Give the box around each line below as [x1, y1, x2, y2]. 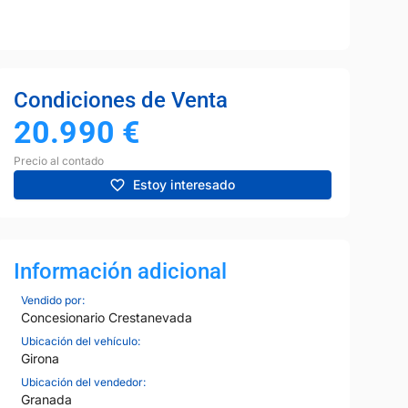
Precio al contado [13, 153, 104, 168]
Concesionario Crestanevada [20, 309, 192, 325]
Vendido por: [20, 292, 85, 307]
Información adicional [13, 258, 227, 284]
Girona [20, 350, 59, 366]
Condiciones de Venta [13, 87, 228, 113]
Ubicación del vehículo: [20, 333, 140, 348]
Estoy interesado [133, 177, 236, 193]
